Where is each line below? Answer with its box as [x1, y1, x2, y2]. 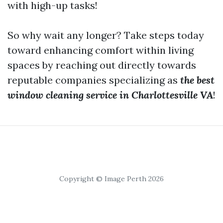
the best [180, 74, 215, 86]
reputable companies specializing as [7, 74, 180, 86]
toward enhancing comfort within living [7, 44, 194, 56]
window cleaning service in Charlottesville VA [7, 89, 213, 101]
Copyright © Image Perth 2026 [59, 174, 164, 183]
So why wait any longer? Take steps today [7, 29, 204, 41]
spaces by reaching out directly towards [7, 59, 196, 71]
